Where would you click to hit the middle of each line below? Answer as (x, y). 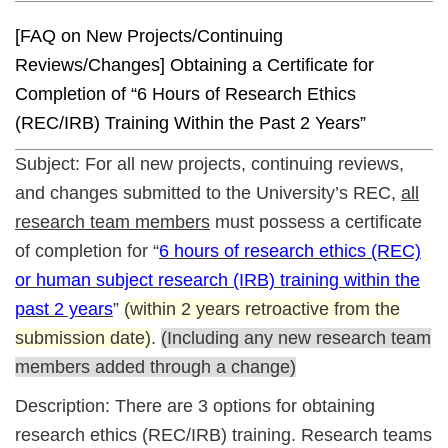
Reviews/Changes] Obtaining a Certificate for (194, 65)
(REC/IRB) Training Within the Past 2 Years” (190, 123)
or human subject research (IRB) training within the (217, 279)
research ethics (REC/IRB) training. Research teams (223, 434)
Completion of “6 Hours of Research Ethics (185, 94)
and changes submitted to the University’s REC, (208, 192)
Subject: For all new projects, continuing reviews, (209, 163)
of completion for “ (87, 250)
